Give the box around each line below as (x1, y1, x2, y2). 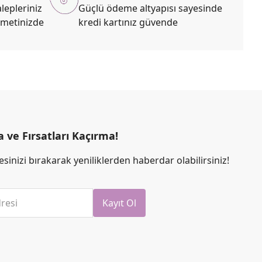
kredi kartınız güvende (78, 15, 178, 29)
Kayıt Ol (102, 196, 136, 209)
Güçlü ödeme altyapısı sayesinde (78, 1, 222, 15)
